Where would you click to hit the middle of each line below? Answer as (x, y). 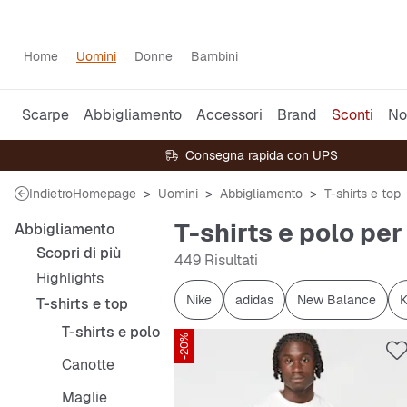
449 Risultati (216, 260)
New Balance (337, 300)
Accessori (229, 114)
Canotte (88, 365)
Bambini (214, 56)
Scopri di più (79, 253)
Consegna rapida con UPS (262, 155)
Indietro (51, 194)
